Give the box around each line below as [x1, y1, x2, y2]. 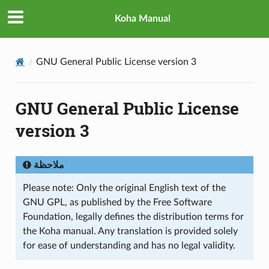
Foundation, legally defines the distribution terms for [22, 211, 244, 222]
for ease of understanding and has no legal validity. [22, 240, 235, 250]
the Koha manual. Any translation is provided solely [22, 226, 238, 236]
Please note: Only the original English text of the [22, 183, 226, 193]
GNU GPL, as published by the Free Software [22, 197, 212, 207]
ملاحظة [33, 160, 64, 170]
